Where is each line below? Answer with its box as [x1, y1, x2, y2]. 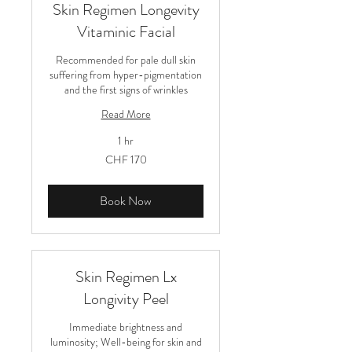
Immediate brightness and [69, 319, 182, 335]
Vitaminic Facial [76, 20, 175, 43]
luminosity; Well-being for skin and [49, 334, 202, 350]
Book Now [100, 192, 152, 210]
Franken [48, 167, 78, 176]
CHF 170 [104, 152, 147, 167]
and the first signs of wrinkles [64, 82, 188, 97]
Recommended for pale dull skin [56, 52, 196, 68]
